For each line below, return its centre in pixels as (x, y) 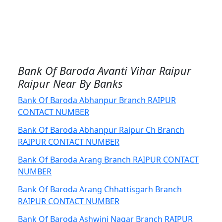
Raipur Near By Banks (70, 83)
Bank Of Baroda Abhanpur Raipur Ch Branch (101, 130)
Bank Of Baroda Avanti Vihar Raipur (105, 71)
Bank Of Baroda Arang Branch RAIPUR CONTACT (108, 160)
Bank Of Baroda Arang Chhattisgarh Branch (100, 189)
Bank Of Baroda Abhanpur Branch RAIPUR (97, 100)
